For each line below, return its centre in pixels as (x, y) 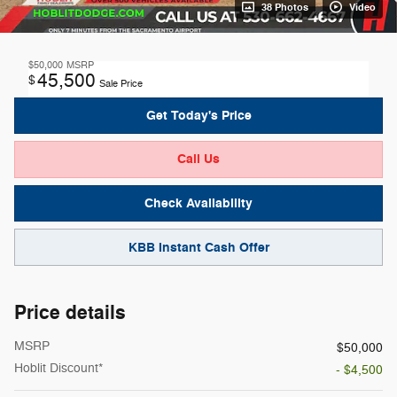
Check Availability (198, 203)
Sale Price (121, 83)
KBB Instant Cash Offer (198, 247)
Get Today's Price (198, 115)
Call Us (198, 160)
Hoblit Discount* (58, 368)
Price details (70, 312)
